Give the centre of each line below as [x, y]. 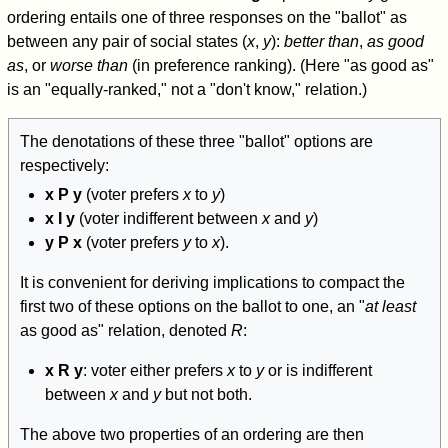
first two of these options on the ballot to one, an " [192, 307]
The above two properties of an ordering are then [191, 435]
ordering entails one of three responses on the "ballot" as [207, 18]
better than [322, 42]
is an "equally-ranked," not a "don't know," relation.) [187, 90]
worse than [89, 66]
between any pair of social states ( [127, 42]
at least [390, 307]
